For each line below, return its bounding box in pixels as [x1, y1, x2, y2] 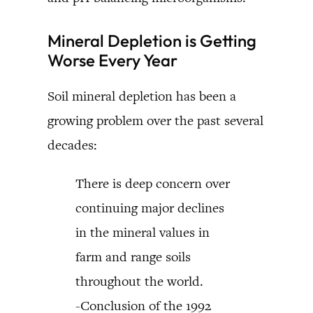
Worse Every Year [48, 49, 177, 71]
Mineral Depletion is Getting [48, 29, 256, 51]
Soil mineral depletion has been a [48, 87, 236, 105]
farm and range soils [75, 247, 191, 265]
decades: [48, 136, 97, 154]
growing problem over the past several [48, 111, 263, 129]
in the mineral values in [75, 223, 210, 241]
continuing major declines [75, 198, 224, 217]
